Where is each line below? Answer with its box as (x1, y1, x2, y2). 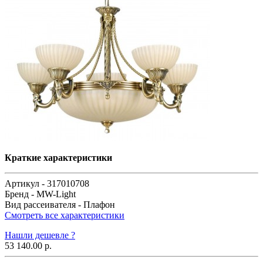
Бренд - (5, 188, 36, 199)
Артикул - (5, 178, 47, 188)
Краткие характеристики (5, 152, 112, 163)
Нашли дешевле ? (5, 230, 75, 240)
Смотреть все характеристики (5, 210, 124, 220)
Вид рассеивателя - (5, 199, 83, 210)
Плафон (83, 199, 115, 210)
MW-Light (36, 188, 76, 199)
